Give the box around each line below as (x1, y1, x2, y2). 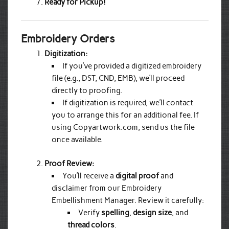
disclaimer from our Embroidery (52, 183, 162, 193)
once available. (52, 134, 103, 144)
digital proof (116, 171, 159, 180)
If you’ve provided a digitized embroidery (62, 61, 202, 71)
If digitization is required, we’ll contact (62, 98, 194, 107)
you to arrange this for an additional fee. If (52, 110, 199, 120)
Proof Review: (44, 158, 94, 168)
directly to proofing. (52, 85, 123, 95)
